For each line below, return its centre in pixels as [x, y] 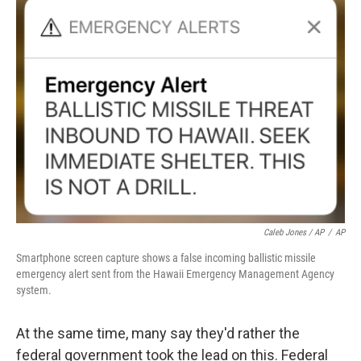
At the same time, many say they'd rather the [158, 334]
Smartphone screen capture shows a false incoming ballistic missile [166, 258]
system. [34, 290]
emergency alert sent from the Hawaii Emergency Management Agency [175, 274]
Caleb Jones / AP [294, 233]
